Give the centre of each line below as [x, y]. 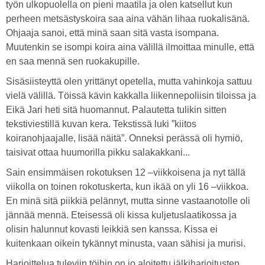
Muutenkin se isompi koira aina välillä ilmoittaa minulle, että [130, 47]
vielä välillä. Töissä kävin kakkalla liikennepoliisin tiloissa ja [131, 96]
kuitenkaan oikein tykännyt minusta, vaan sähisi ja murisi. [126, 243]
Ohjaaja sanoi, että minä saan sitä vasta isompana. [112, 33]
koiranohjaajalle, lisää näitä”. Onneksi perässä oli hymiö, [124, 138]
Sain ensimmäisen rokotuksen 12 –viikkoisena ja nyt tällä [126, 172]
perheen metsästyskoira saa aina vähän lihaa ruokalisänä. [128, 19]
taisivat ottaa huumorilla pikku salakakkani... [98, 152]
